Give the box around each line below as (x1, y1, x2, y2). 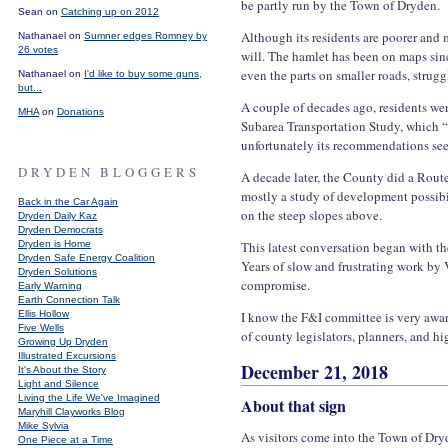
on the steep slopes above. (241, 206, 382, 224)
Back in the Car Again (18, 196, 118, 207)
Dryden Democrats (18, 224, 103, 235)
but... (18, 82, 42, 93)
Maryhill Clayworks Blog (18, 406, 125, 417)
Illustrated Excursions (18, 350, 116, 361)
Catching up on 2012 (61, 6, 159, 17)
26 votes (18, 44, 58, 55)
